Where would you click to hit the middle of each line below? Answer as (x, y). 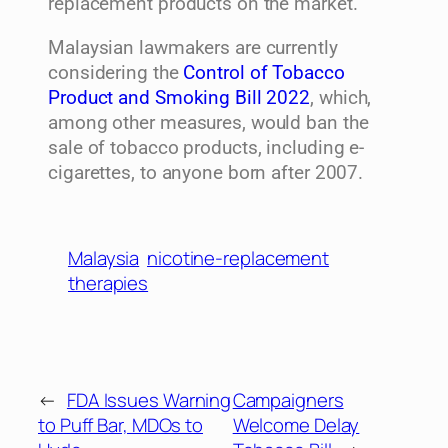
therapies (108, 282)
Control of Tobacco (264, 72)
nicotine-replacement (238, 257)
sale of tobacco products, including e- (206, 147)
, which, (341, 97)
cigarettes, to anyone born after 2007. (206, 172)
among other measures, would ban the (208, 122)
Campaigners (288, 400)
